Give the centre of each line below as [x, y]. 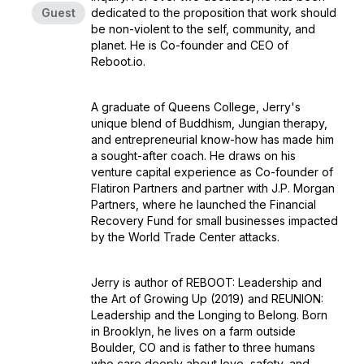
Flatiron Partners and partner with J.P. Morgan [213, 188]
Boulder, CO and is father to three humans [203, 347]
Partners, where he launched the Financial [204, 204]
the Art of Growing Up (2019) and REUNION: [207, 299]
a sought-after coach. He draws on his [193, 156]
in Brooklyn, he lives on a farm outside [193, 331]
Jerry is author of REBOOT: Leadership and [206, 282]
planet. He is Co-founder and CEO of [190, 45]
